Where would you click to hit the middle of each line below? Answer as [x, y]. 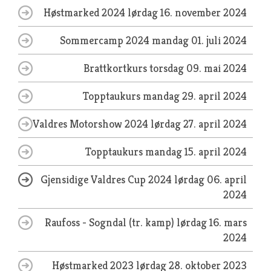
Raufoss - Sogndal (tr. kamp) [111, 222]
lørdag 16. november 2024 [187, 12]
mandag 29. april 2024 [195, 96]
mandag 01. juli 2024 [199, 40]
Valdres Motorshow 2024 [92, 124]
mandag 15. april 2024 [196, 152]
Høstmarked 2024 [86, 12]
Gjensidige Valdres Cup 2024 [107, 179]
